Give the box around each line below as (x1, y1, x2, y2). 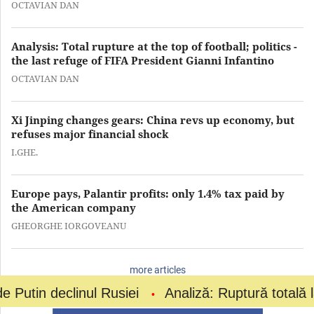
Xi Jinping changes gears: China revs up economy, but (11, 112, 294, 127)
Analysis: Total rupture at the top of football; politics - (11, 39, 297, 53)
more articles (129, 264, 186, 275)
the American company (11, 200, 136, 214)
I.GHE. (11, 145, 38, 158)
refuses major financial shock (11, 126, 169, 141)
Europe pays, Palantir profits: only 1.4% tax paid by (11, 186, 285, 200)
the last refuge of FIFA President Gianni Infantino (11, 53, 274, 67)
